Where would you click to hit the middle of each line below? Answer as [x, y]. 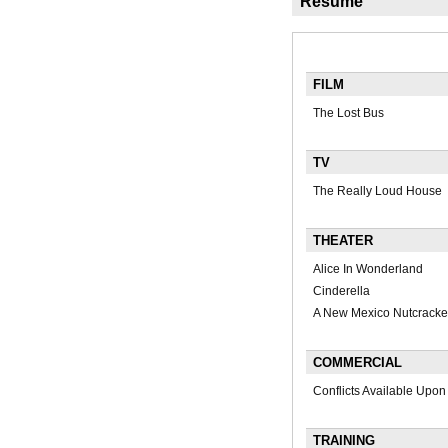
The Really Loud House [377, 191]
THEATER [342, 241]
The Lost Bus [348, 113]
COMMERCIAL [357, 363]
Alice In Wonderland [367, 269]
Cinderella [341, 291]
